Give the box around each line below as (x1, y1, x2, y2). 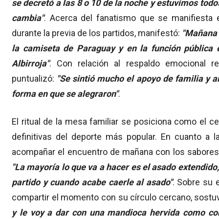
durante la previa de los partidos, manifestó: (12, 28, 182, 39)
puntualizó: (12, 73, 57, 84)
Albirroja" (12, 58, 49, 69)
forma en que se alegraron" (12, 88, 118, 99)
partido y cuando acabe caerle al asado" (12, 177, 173, 188)
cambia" (12, 13, 44, 23)
